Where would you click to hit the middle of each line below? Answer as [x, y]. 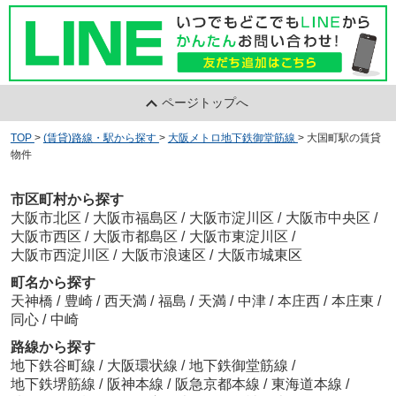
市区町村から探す [67, 200]
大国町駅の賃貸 [343, 137]
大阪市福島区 [135, 218]
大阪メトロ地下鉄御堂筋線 [231, 137]
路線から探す [53, 347]
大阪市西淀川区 [60, 255]
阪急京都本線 [219, 385]
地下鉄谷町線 [54, 366]
